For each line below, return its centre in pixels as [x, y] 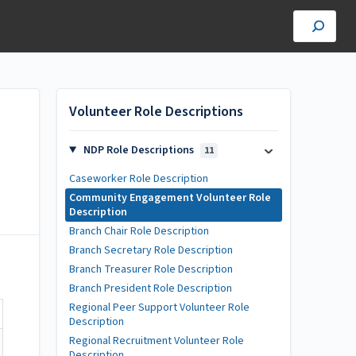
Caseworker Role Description [139, 179]
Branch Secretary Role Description [151, 250]
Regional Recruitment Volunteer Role [157, 341]
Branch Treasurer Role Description [151, 269]
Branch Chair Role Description [139, 231]
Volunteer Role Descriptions [156, 112]
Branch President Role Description [151, 288]
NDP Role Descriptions [138, 150]
